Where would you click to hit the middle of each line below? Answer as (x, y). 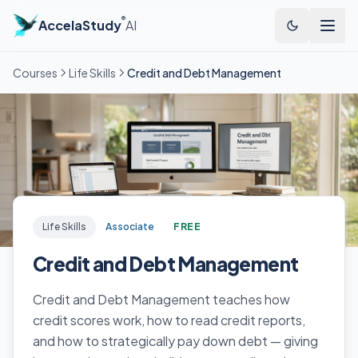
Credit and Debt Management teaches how (161, 299)
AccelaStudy (80, 25)
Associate (130, 227)
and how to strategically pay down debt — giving (175, 341)
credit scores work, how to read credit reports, (169, 320)
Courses (35, 73)
